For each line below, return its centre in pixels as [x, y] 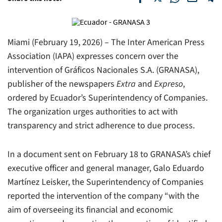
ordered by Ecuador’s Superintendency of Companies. [108, 98]
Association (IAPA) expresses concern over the [93, 56]
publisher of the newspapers [62, 84]
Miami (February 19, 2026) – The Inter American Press [106, 42]
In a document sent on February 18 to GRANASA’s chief [109, 154]
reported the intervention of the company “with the [103, 196]
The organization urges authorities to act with [93, 111]
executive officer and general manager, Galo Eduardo [106, 168]
